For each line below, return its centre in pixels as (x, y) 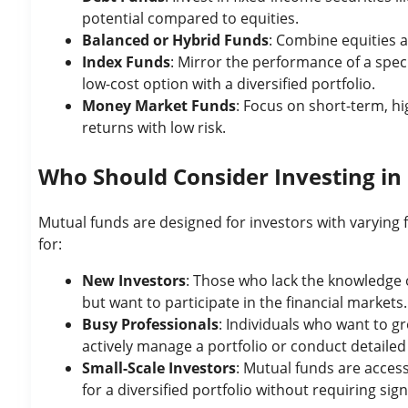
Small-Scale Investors (159, 368)
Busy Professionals (150, 324)
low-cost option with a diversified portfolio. (229, 84)
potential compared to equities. (190, 18)
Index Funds (126, 62)
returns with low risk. (154, 127)
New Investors (134, 280)
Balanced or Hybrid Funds (175, 40)
